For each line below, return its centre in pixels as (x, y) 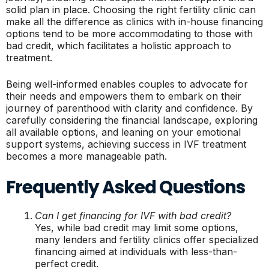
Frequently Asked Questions (125, 187)
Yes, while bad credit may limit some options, (137, 228)
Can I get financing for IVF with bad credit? (133, 216)
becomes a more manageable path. (86, 156)
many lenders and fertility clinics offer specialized (147, 240)
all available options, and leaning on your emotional (123, 132)
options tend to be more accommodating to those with (129, 34)
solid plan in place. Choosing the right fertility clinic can (131, 10)
